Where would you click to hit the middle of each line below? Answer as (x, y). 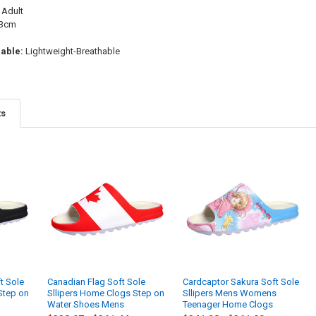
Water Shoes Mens (86, 304)
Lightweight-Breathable (71, 51)
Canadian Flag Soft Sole (97, 281)
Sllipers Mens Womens (230, 293)
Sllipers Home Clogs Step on (106, 293)
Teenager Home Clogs (228, 304)
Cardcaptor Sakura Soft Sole (241, 281)
